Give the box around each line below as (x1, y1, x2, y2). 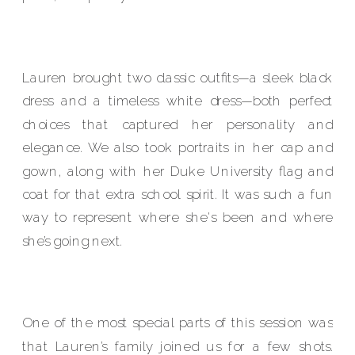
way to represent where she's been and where (22, 209, 334, 226)
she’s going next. (22, 232, 123, 249)
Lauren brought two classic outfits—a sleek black (22, 70, 334, 86)
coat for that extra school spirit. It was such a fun (22, 186, 334, 202)
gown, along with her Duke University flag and (22, 162, 334, 179)
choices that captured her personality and (22, 116, 334, 132)
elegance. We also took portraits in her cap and (22, 139, 334, 155)
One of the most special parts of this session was (22, 315, 334, 331)
